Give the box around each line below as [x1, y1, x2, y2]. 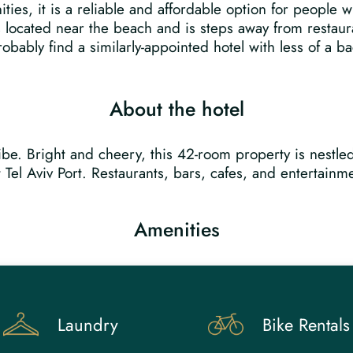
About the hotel [109, 95, 244, 123]
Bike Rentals [262, 311, 350, 337]
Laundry [58, 311, 118, 337]
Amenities [133, 215, 220, 243]
